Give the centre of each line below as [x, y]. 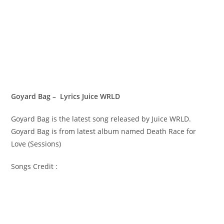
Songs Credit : [34, 166]
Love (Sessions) [36, 144]
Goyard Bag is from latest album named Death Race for [104, 131]
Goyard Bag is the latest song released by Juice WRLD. [101, 119]
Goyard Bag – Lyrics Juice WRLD [67, 96]
